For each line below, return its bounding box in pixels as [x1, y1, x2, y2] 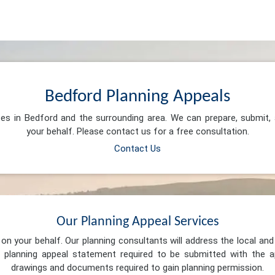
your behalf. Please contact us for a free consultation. [26, 126, 249, 137]
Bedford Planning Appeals [45, 87, 230, 106]
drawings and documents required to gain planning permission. [11, 262, 264, 274]
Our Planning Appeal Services [56, 214, 219, 229]
